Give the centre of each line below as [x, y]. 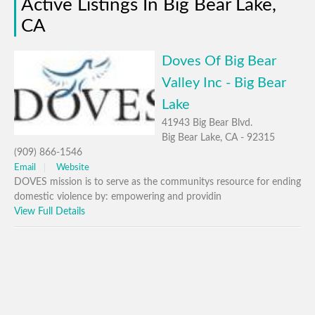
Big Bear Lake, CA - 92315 [218, 138]
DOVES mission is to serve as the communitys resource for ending [157, 182]
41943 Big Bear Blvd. [207, 123]
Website [73, 168]
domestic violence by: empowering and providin [118, 197]
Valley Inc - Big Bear [224, 83]
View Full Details [50, 212]
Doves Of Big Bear [219, 61]
